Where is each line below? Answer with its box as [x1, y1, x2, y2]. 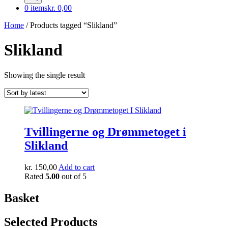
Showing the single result [4, 70, 85, 79]
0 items [24, 4, 47, 12]
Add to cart [59, 162, 95, 172]
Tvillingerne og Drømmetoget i [24, 125, 186, 138]
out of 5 [60, 172, 87, 181]
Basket [4, 191, 39, 205]
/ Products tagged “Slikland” [24, 21, 117, 30]
